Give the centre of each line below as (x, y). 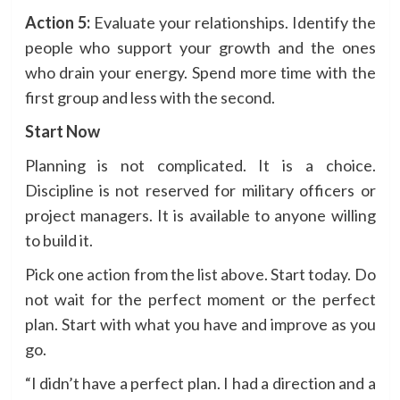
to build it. (58, 240)
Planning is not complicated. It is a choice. (200, 165)
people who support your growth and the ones (200, 47)
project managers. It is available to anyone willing (200, 215)
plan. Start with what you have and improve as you (200, 324)
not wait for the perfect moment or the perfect (200, 299)
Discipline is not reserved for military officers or (200, 190)
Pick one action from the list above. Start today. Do (200, 274)
